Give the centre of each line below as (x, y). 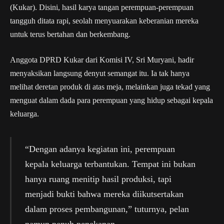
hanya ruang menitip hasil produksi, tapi (98, 179)
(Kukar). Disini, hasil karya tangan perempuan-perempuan (102, 7)
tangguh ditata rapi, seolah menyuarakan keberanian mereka (104, 20)
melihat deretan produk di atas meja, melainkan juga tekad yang (110, 87)
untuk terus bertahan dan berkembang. (70, 34)
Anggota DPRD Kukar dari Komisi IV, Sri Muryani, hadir (102, 60)
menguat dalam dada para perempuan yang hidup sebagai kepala (111, 100)
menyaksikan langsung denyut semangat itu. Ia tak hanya (100, 73)
